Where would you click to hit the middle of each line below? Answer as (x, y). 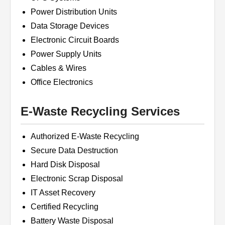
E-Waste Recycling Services (100, 111)
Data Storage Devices (70, 26)
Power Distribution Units (74, 12)
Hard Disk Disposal (65, 164)
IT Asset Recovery (63, 193)
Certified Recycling (65, 207)
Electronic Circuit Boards (75, 40)
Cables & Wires (59, 68)
